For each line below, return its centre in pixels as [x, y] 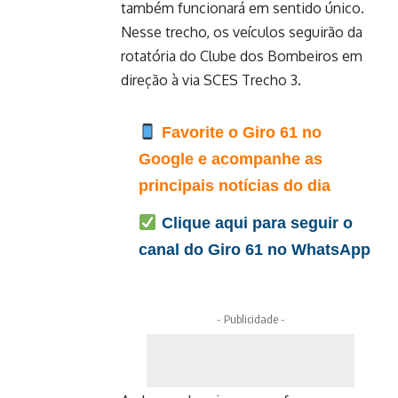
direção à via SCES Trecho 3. [211, 80]
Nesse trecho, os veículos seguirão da [242, 32]
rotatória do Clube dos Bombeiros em [242, 56]
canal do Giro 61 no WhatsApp [255, 249]
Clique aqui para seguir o [255, 223]
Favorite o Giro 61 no [239, 132]
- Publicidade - [251, 318]
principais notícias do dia [235, 185]
